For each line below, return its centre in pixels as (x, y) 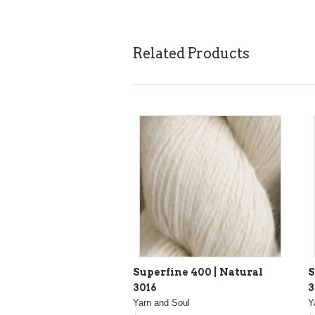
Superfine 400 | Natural (198, 272)
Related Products (191, 53)
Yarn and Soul (161, 302)
